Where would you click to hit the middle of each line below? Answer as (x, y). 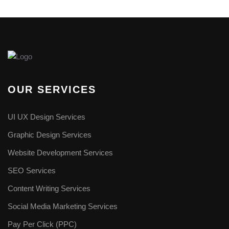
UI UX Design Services (47, 117)
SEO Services (32, 171)
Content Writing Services (49, 189)
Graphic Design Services (50, 135)
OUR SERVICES (52, 90)
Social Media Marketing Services (63, 207)
